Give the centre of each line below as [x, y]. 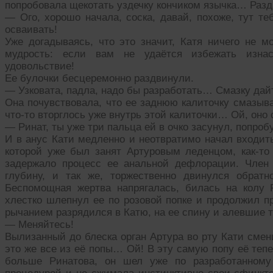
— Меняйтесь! [39, 225]
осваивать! [31, 30]
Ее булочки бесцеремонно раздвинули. [99, 79]
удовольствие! [40, 66]
